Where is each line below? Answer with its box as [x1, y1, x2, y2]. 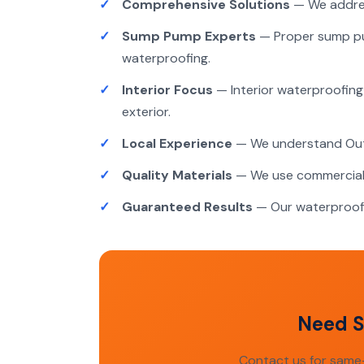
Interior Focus [122, 81, 213, 98]
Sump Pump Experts [122, 28, 256, 45]
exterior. [122, 103, 171, 120]
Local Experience [122, 135, 232, 152]
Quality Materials [122, 167, 232, 184]
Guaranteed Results [122, 198, 253, 215]
